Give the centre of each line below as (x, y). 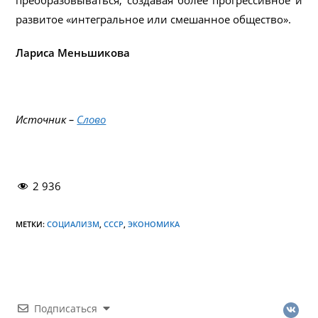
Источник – (46, 119)
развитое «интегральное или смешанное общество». (154, 19)
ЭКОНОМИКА (154, 224)
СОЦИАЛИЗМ (73, 224)
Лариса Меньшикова (73, 52)
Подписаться (66, 308)
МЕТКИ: (32, 224)
